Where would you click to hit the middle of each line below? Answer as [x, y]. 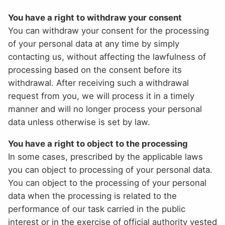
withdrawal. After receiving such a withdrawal [98, 83]
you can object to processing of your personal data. [110, 170]
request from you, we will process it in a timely [101, 96]
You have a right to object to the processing [98, 143]
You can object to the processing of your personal [107, 183]
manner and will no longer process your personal [105, 109]
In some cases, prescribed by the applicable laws [105, 156]
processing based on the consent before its [95, 70]
